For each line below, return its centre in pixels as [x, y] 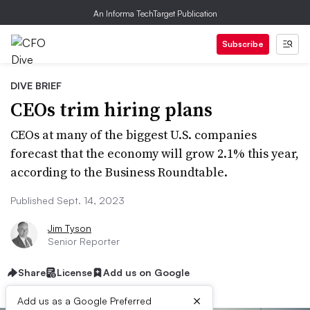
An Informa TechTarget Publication [155, 13]
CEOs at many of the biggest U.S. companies [134, 135]
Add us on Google [146, 272]
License [74, 272]
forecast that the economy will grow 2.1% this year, [155, 153]
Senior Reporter [84, 241]
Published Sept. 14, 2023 [67, 200]
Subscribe [243, 44]
